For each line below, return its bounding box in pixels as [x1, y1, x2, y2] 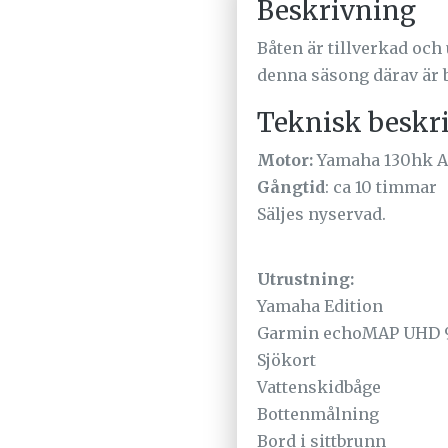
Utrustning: [257, 268, 354, 289]
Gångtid [257, 176, 325, 197]
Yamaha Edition [257, 295, 383, 316]
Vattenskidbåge [257, 376, 381, 397]
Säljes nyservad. [257, 203, 386, 224]
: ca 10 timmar [325, 176, 437, 197]
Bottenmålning [257, 403, 379, 424]
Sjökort [257, 349, 316, 370]
